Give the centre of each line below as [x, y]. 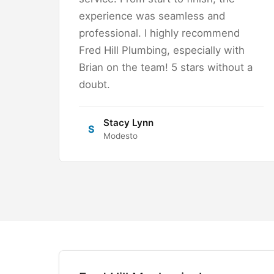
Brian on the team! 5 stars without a [166, 67]
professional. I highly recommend [159, 33]
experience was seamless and [152, 16]
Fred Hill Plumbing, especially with [162, 50]
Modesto [120, 135]
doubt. [94, 84]
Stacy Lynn [128, 122]
